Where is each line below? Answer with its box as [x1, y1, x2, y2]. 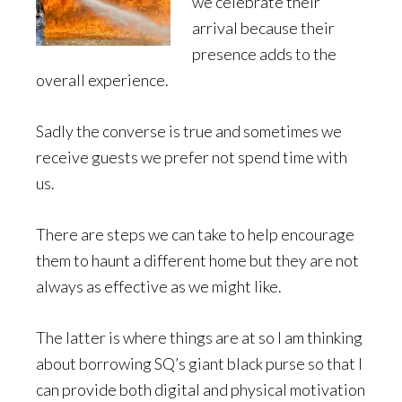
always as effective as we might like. [36, 275, 282, 296]
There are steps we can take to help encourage [36, 223, 354, 244]
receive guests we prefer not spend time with [36, 146, 347, 167]
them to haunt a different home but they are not [36, 249, 359, 270]
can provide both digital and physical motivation [36, 379, 365, 399]
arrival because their [192, 17, 335, 38]
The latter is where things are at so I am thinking [36, 327, 363, 347]
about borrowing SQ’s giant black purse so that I [36, 353, 363, 373]
